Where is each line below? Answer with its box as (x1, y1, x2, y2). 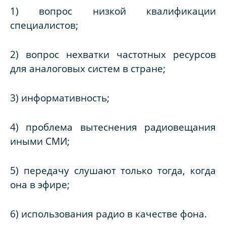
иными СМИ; (10, 135, 70, 148)
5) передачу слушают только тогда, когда (10, 164, 216, 177)
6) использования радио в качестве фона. (10, 207, 207, 220)
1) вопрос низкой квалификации (10, 5, 216, 18)
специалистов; (10, 19, 78, 32)
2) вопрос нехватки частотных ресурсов (10, 48, 216, 61)
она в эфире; (10, 178, 70, 191)
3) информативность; (10, 91, 109, 104)
